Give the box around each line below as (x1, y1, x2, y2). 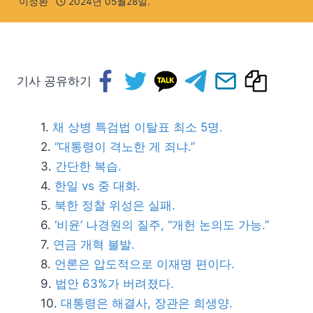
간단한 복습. (55, 159, 122, 173)
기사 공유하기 (17, 74, 92, 88)
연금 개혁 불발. (53, 238, 135, 252)
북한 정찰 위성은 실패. (54, 198, 175, 212)
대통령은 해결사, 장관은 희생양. (61, 296, 233, 310)
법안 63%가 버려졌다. (55, 277, 174, 291)
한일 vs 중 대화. (54, 179, 140, 193)
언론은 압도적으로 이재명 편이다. (54, 257, 235, 271)
